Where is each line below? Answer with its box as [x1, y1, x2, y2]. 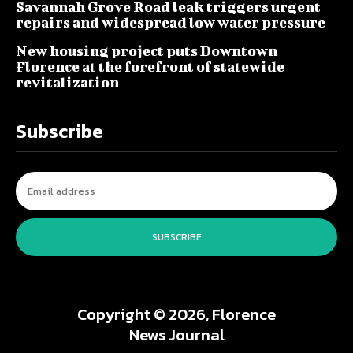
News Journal [128, 323, 225, 347]
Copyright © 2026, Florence [77, 303, 276, 326]
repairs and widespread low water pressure [16, 14, 325, 31]
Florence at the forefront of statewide [16, 58, 284, 75]
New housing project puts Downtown [16, 43, 277, 59]
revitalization [16, 74, 119, 91]
